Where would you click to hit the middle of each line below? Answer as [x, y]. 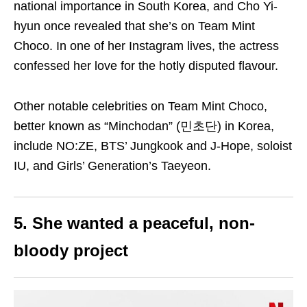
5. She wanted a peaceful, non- [134, 223]
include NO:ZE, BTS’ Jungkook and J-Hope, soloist [153, 146]
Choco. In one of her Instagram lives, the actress [146, 46]
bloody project [71, 251]
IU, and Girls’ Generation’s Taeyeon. [112, 166]
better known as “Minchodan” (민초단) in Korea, [144, 126]
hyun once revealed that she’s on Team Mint [134, 26]
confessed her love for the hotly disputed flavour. [146, 66]
